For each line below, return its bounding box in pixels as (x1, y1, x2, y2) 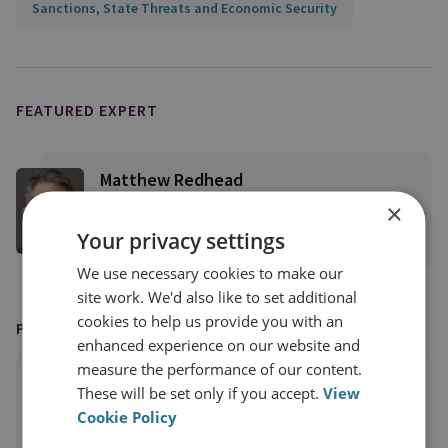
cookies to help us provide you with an (77, 310, 344, 330)
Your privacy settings (77, 226, 286, 254)
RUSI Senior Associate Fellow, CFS (100, 195, 329, 215)
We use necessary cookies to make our (77, 262, 344, 282)
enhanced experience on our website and (77, 334, 361, 354)
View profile (307, 238, 390, 259)
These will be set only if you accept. (77, 382, 324, 402)
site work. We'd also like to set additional (77, 286, 358, 306)
